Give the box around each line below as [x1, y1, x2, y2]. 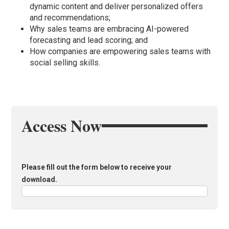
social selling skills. [30, 58, 101, 68]
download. [21, 175, 58, 184]
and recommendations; [30, 13, 111, 23]
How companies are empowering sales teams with [30, 47, 211, 57]
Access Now [21, 113, 102, 138]
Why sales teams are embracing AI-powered [30, 24, 189, 34]
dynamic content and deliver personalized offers [30, 2, 203, 12]
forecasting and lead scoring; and [30, 35, 148, 45]
